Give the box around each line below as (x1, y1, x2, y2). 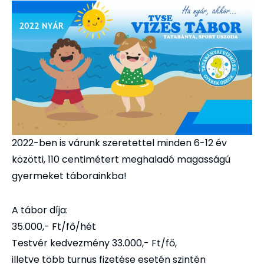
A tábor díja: (12, 203, 68, 217)
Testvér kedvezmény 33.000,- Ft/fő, (12, 236, 177, 250)
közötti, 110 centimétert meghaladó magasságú (12, 152, 230, 166)
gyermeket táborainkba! (12, 169, 127, 183)
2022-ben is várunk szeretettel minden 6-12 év (12, 136, 227, 150)
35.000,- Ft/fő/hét (12, 219, 96, 233)
